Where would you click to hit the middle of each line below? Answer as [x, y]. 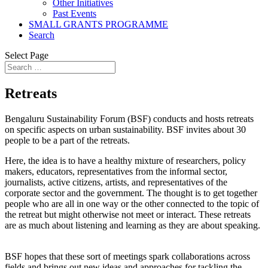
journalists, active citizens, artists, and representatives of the [116, 182]
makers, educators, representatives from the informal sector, [116, 171]
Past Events [74, 13]
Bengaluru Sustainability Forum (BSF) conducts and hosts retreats [129, 118]
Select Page [27, 55]
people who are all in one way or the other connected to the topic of [132, 203]
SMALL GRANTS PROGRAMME [98, 24]
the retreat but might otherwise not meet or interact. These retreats [128, 214]
